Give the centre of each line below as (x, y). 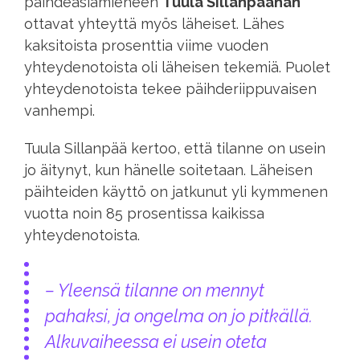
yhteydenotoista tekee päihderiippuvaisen (170, 88)
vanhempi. (61, 110)
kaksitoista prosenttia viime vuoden (146, 45)
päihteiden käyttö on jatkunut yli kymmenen (176, 191)
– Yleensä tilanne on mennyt (155, 290)
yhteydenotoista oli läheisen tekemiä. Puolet (177, 67)
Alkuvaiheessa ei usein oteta (156, 342)
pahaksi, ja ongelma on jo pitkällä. (179, 316)
